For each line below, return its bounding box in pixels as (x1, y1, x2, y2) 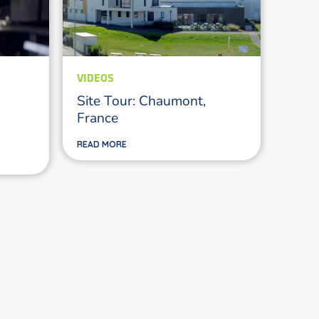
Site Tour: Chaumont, (77, 90, 206, 109)
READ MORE (77, 138, 127, 150)
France (77, 108, 119, 126)
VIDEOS (77, 69, 115, 85)
